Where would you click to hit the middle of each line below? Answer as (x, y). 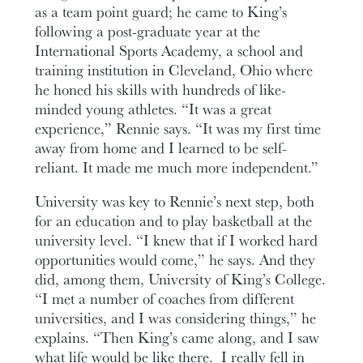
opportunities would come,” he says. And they (175, 260)
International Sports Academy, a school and (169, 50)
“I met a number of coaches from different (165, 299)
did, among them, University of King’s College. (181, 279)
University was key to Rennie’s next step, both (175, 201)
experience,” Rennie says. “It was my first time (178, 128)
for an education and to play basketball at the (174, 221)
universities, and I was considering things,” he (176, 318)
